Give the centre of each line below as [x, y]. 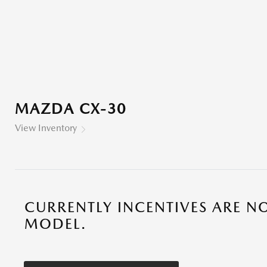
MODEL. [56, 224]
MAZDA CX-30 [71, 109]
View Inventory [46, 128]
